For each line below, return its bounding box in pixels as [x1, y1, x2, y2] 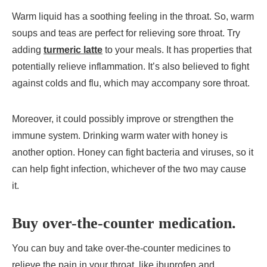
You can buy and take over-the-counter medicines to [12, 243, 231, 254]
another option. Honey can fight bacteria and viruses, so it [12, 147, 253, 157]
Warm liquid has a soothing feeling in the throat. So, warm [12, 11, 254, 21]
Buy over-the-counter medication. [12, 214, 240, 232]
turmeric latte [44, 44, 103, 55]
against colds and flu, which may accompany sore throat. [12, 77, 250, 88]
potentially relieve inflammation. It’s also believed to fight [12, 61, 249, 72]
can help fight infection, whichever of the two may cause [12, 163, 246, 174]
